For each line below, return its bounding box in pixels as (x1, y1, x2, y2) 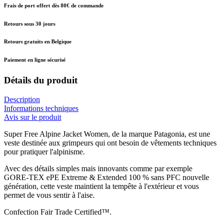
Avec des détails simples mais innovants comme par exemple (4, 164, 192, 173)
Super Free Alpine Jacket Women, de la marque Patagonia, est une (4, 130, 210, 139)
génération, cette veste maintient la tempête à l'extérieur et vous (4, 182, 199, 191)
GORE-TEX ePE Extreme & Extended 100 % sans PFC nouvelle (4, 173, 209, 182)
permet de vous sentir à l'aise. (4, 191, 95, 200)
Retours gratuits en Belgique (4, 38, 72, 45)
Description (4, 95, 40, 104)
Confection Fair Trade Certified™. (4, 208, 111, 217)
